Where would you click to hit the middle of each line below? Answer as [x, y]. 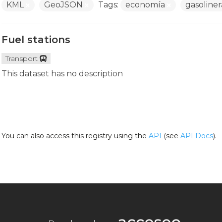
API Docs [196, 136]
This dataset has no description [62, 74]
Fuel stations [36, 40]
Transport [21, 58]
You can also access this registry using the [75, 136]
